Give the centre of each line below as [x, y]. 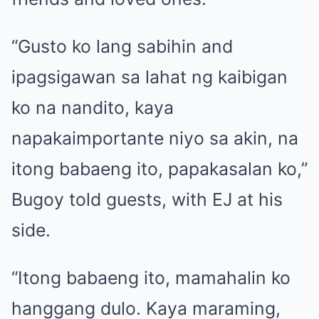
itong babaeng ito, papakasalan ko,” [159, 168]
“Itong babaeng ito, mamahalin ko [151, 277]
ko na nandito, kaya [93, 107]
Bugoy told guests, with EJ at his [147, 199]
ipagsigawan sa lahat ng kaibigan [150, 77]
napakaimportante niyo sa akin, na [155, 138]
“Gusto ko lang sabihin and [122, 46]
